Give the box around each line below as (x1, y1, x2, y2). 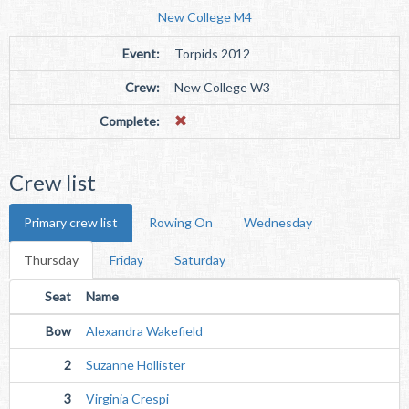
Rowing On (149, 215, 213, 230)
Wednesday (244, 215, 312, 230)
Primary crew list (24, 215, 118, 230)
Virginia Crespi (86, 391, 169, 406)
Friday (110, 252, 143, 267)
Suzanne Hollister (86, 357, 185, 372)
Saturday (174, 252, 225, 267)
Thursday (24, 252, 79, 267)
